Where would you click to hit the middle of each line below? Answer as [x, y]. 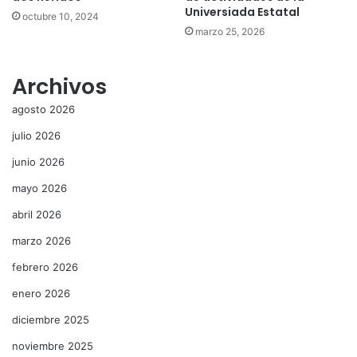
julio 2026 [36, 135]
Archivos [59, 86]
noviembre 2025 [53, 345]
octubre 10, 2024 [61, 16]
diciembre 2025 [51, 319]
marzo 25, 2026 [230, 31]
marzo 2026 [41, 240]
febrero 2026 [45, 267]
